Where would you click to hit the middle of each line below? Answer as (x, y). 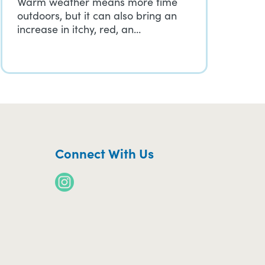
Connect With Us (104, 153)
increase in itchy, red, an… (79, 29)
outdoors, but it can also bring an (97, 15)
